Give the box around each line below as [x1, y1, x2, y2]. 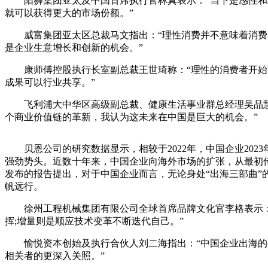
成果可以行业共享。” [5, 77, 95, 87]
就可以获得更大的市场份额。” [5, 7, 133, 18]
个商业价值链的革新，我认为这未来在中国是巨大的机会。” [5, 111, 258, 122]
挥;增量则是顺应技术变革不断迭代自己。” [5, 215, 184, 226]
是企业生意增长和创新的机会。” [5, 42, 143, 53]
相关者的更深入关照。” [5, 250, 105, 261]
